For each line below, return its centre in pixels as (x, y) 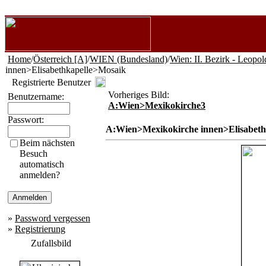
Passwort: (26, 120)
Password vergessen (53, 218)
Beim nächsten (47, 143)
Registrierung (40, 229)
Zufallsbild (51, 243)
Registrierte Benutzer (51, 82)
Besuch (34, 153)
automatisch (42, 164)
